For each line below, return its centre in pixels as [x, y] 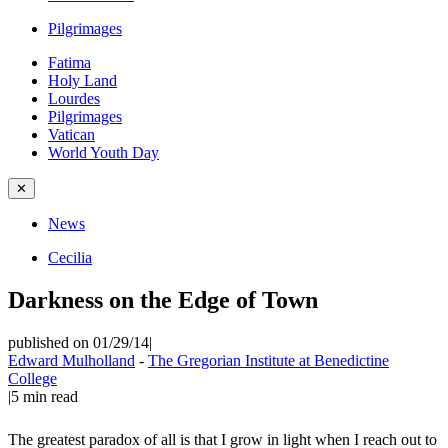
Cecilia [70, 257]
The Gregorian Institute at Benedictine [268, 360]
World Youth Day [103, 152]
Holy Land [82, 80]
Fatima [69, 62]
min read [50, 396]
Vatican [71, 134]
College [32, 378]
